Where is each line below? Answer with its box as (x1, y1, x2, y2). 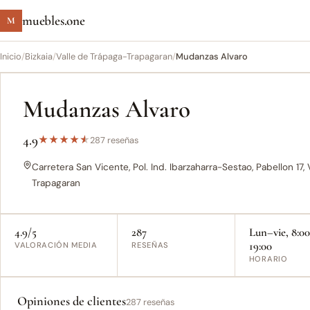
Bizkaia (25, 51, 53, 62)
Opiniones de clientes (17, 293, 126, 309)
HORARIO (248, 253, 288, 264)
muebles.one (22, 12, 85, 29)
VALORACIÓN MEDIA (15, 239, 98, 250)
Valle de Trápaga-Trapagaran (56, 51, 172, 62)
